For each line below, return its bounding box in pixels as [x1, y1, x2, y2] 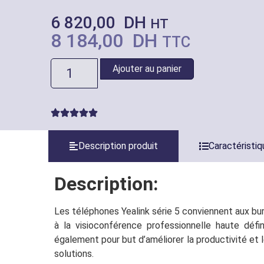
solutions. [54, 248, 94, 260]
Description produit [78, 140, 158, 152]
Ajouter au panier [112, 63, 181, 75]
